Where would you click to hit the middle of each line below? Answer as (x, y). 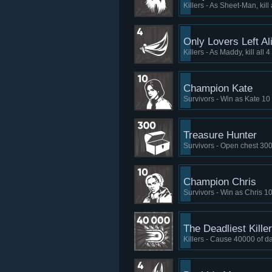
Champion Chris (220, 182)
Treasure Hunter (220, 135)
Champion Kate (218, 88)
